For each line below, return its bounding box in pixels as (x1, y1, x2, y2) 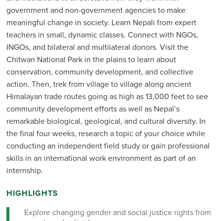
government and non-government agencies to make (6, 4, 185, 16)
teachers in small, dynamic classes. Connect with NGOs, (6, 29, 198, 40)
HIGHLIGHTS (6, 187, 58, 199)
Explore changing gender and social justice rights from (24, 207, 211, 218)
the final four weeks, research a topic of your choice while (6, 128, 205, 139)
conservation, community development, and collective (6, 66, 193, 77)
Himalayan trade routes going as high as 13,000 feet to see (6, 91, 208, 102)
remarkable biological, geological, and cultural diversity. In (6, 115, 206, 127)
